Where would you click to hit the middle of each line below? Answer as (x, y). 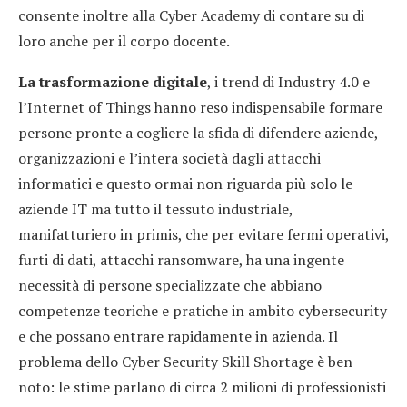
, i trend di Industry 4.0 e (288, 81)
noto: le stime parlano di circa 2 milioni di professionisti (202, 387)
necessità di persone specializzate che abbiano (170, 285)
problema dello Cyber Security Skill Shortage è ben (185, 361)
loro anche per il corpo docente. (124, 40)
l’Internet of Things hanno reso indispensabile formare (200, 107)
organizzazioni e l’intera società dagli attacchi (169, 158)
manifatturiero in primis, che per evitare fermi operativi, (203, 234)
